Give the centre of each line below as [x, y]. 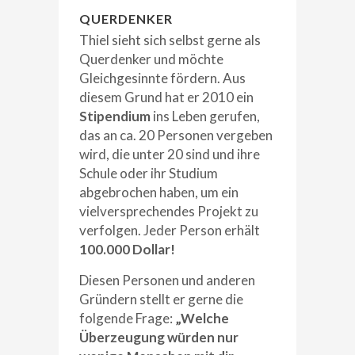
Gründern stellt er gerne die [161, 299]
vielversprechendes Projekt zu [169, 211]
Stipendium [115, 116]
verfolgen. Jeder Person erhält [170, 230]
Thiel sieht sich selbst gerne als [170, 40]
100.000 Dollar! [127, 249]
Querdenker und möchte [151, 59]
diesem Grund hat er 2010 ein [166, 97]
